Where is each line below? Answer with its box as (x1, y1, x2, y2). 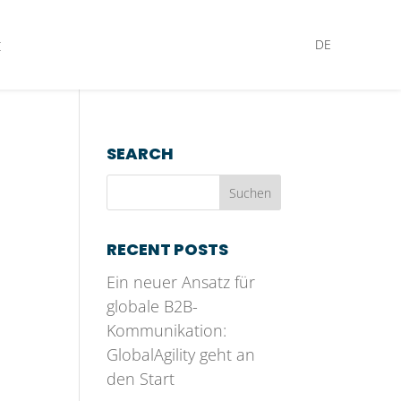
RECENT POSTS (107, 238, 229, 260)
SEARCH (107, 142, 175, 165)
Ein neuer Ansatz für (107, 271, 256, 293)
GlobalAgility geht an (107, 344, 256, 365)
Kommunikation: (107, 320, 227, 341)
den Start (107, 368, 175, 389)
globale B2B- (107, 295, 199, 317)
